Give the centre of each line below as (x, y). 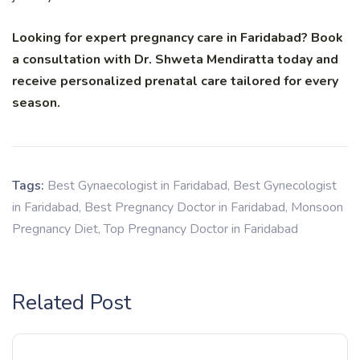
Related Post (72, 303)
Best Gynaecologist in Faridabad (137, 186)
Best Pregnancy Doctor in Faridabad (185, 208)
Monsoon (317, 208)
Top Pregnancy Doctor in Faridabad (201, 229)
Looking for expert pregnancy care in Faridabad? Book (178, 38)
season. (36, 103)
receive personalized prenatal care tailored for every (175, 82)
